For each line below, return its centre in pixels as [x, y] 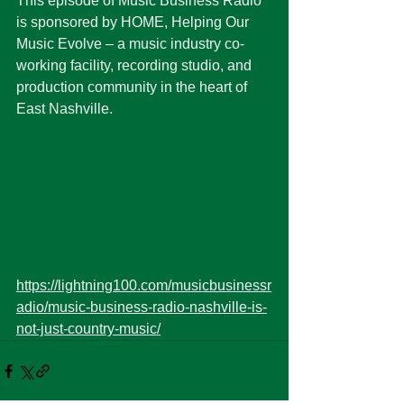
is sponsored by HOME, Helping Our [134, 22]
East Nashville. [66, 109]
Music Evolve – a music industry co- [130, 44]
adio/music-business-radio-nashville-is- [142, 307]
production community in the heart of [133, 87]
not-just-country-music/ [88, 329]
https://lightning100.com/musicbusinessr [144, 285]
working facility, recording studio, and [136, 65]
